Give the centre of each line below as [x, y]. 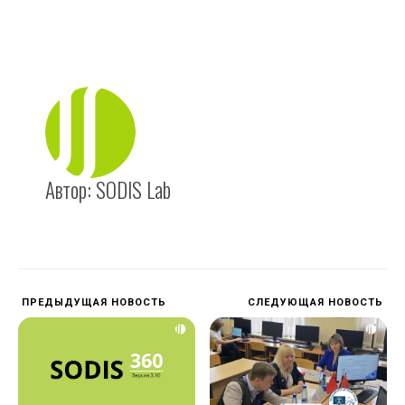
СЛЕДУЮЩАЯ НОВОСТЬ [317, 302]
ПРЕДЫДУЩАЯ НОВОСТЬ [92, 302]
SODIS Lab [133, 189]
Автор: [71, 189]
